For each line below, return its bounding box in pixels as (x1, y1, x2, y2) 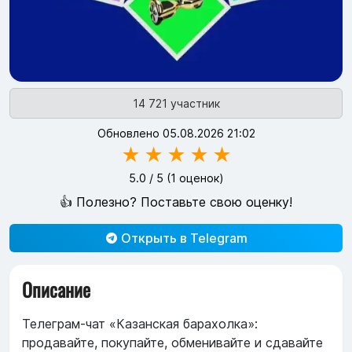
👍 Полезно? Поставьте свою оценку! (60, 194, 292, 211)
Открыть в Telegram (117, 230, 247, 247)
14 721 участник (132, 97, 220, 111)
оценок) (175, 171, 224, 185)
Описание (22, 275, 90, 304)
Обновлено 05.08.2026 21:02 (97, 126, 255, 141)
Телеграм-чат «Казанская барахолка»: (22, 316, 258, 332)
